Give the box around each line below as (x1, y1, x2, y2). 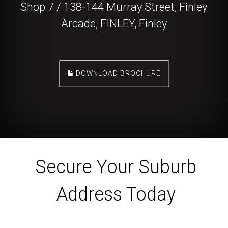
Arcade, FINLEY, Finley (61, 17, 167, 31)
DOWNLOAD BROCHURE (74, 69, 161, 78)
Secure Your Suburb (35, 156, 197, 178)
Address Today (56, 184, 176, 205)
